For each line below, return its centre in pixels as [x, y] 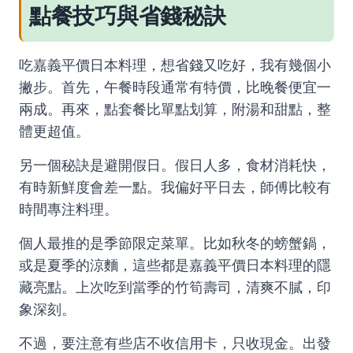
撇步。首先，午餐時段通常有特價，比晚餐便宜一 [175, 87]
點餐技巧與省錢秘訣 [128, 16]
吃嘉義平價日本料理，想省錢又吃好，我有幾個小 [175, 65]
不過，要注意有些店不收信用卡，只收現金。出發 [175, 344]
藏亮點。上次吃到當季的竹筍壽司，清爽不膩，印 [175, 288]
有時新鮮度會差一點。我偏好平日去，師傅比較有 [175, 188]
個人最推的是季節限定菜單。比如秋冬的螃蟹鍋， [175, 243]
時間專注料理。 [69, 210]
